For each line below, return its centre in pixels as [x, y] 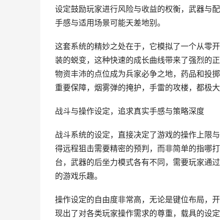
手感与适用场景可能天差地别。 [110, 23]
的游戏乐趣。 [79, 176]
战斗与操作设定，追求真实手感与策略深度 [130, 111]
